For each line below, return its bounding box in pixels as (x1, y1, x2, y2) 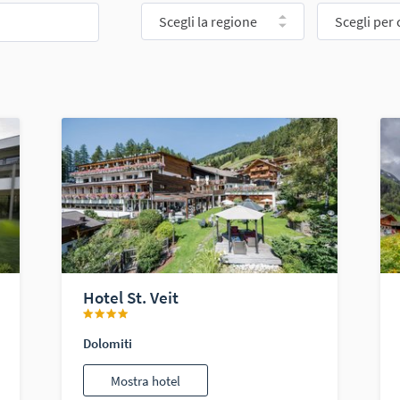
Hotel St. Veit (83, 286, 179, 308)
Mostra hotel (111, 371, 181, 389)
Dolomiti (83, 335, 133, 353)
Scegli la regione (159, 12, 258, 30)
